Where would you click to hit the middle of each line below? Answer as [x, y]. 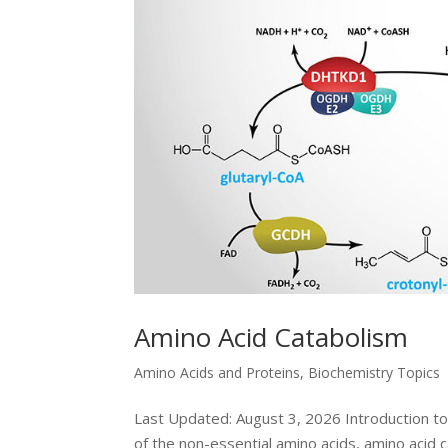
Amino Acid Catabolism [271, 337]
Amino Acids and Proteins [217, 373]
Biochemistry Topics [374, 373]
